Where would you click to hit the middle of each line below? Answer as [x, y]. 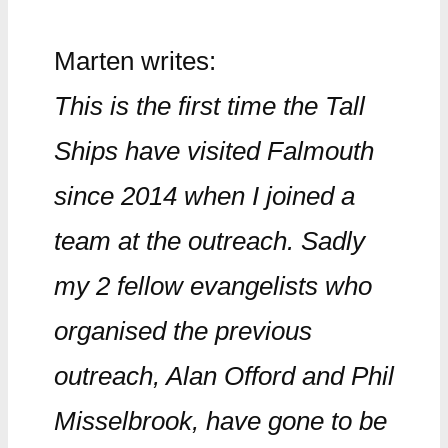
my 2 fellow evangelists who [212, 286]
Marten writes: [134, 61]
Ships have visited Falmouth [213, 151]
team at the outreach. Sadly [209, 241]
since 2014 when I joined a [204, 196]
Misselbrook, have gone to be [220, 421]
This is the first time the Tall [209, 106]
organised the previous [182, 331]
